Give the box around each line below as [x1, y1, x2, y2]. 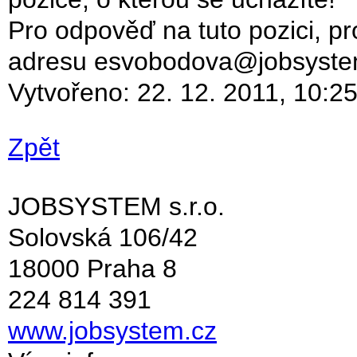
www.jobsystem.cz [8, 316, 217, 345]
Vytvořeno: [8, 78, 137, 107]
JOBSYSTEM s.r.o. [8, 192, 225, 221]
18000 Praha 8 [8, 254, 177, 283]
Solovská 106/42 [8, 223, 198, 252]
